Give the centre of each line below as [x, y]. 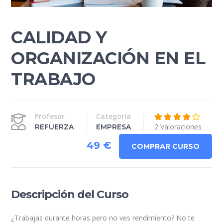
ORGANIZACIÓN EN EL [108, 58]
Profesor [50, 116]
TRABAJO [53, 79]
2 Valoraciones [178, 127]
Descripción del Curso [70, 195]
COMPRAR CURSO [165, 147]
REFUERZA [55, 127]
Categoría [114, 116]
